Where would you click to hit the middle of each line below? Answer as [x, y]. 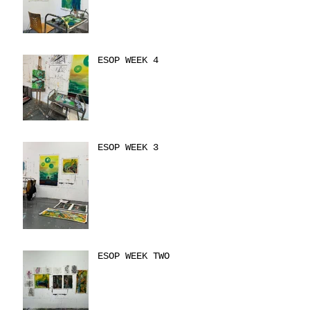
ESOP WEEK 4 [128, 61]
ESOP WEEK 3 [128, 148]
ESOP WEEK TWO [134, 256]
